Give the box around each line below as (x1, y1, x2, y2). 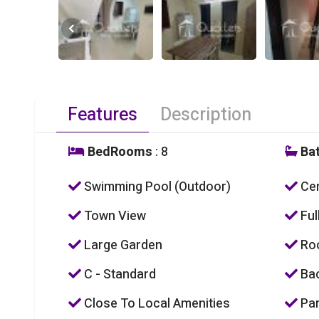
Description (159, 102, 251, 129)
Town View (80, 206, 146, 226)
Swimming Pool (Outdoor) (80, 177, 231, 197)
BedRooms (84, 142, 152, 162)
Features (67, 102, 137, 129)
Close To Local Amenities (80, 294, 230, 314)
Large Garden (80, 236, 162, 256)
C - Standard (80, 265, 156, 285)
